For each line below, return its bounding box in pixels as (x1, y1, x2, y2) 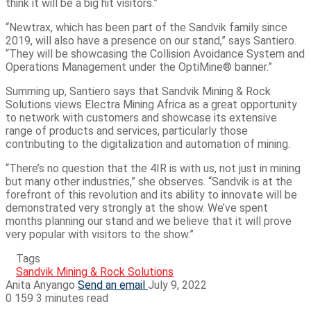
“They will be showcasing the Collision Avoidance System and (6, 47, 305, 60)
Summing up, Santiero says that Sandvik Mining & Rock (6, 84, 271, 98)
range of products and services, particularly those (6, 124, 248, 137)
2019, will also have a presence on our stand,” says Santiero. (6, 33, 296, 47)
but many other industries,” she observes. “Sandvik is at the (6, 174, 292, 188)
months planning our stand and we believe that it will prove (6, 214, 292, 228)
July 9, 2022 (148, 278, 207, 292)
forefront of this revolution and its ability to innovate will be (6, 187, 297, 201)
